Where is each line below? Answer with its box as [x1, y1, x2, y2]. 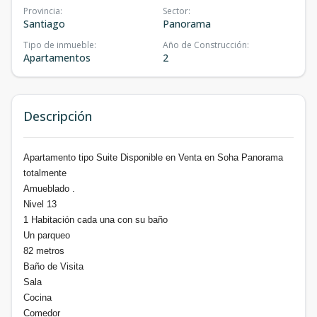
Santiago [23, 16, 65, 30]
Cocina [23, 292, 52, 303]
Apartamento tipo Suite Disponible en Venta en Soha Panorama [23, 151, 283, 163]
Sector [163, 4, 188, 17]
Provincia [23, 4, 60, 17]
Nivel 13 [23, 198, 57, 209]
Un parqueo [23, 229, 70, 241]
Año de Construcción [163, 38, 247, 51]
